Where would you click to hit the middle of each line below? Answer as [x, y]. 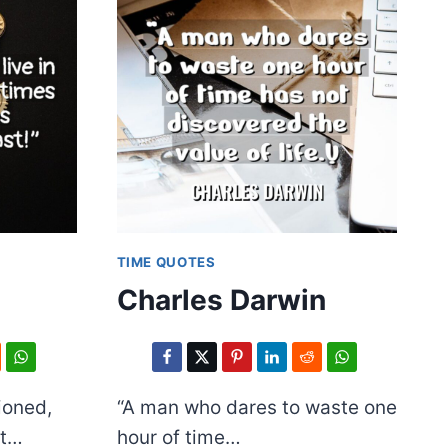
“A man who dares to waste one [256, 408]
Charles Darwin [221, 300]
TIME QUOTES [166, 261]
